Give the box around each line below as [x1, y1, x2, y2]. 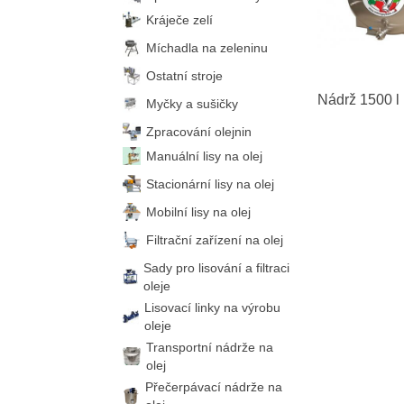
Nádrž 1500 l [317, 92, 399, 107]
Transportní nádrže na [145, 340, 273, 354]
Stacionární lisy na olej [145, 177, 274, 191]
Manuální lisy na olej [145, 149, 262, 163]
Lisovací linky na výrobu [144, 300, 281, 315]
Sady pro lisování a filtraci [143, 261, 290, 275]
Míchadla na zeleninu [145, 41, 268, 55]
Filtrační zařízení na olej [145, 233, 283, 247]
